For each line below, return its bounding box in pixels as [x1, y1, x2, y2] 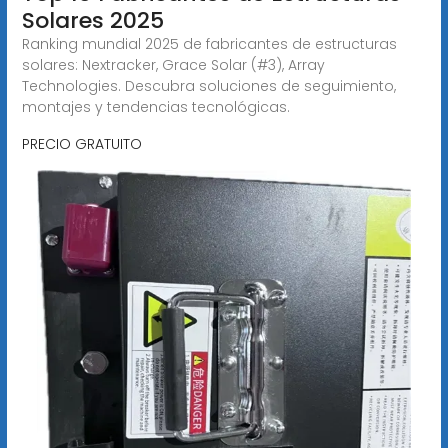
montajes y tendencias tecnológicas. [21, 96, 290, 117]
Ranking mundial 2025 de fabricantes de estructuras [21, 33, 397, 54]
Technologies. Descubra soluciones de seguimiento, [21, 75, 396, 96]
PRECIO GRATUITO [21, 133, 142, 154]
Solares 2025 [21, 4, 164, 36]
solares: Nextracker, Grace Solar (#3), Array [21, 54, 325, 75]
